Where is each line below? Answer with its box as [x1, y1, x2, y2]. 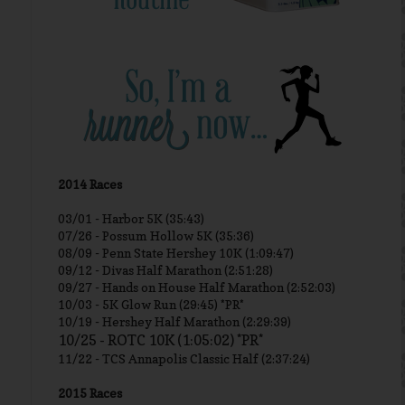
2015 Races [58, 385, 122, 400]
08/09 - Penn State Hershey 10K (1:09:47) [58, 245, 294, 260]
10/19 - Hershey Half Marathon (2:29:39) [58, 314, 291, 329]
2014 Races [58, 176, 122, 192]
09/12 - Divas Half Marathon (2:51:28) [58, 262, 273, 278]
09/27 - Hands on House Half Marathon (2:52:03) [58, 279, 335, 295]
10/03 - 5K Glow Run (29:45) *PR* [58, 297, 244, 312]
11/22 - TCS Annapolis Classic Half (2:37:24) [58, 351, 310, 366]
